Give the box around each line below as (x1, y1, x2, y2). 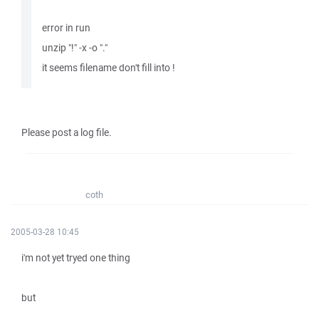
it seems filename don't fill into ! (42, 61, 175, 74)
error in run (42, 21, 90, 34)
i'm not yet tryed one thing (21, 251, 130, 264)
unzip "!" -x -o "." (42, 41, 108, 54)
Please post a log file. (21, 126, 112, 139)
